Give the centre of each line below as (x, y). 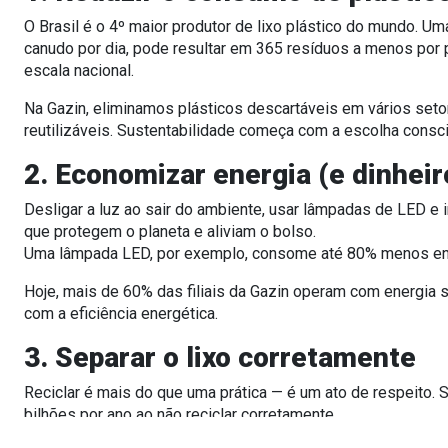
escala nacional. (79, 70)
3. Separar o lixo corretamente (220, 357)
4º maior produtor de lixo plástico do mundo (262, 26)
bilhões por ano (78, 414)
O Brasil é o (66, 26)
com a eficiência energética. (121, 313)
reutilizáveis (67, 130)
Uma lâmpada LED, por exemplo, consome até (185, 253)
